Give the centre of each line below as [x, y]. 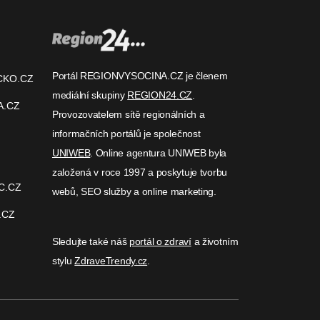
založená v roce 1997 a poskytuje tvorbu [140, 172]
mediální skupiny [90, 95]
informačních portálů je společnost [126, 134]
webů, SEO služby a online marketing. [134, 191]
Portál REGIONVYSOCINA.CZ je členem [140, 76]
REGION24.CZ [160, 95]
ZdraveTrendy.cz [111, 261]
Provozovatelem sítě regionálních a [129, 114]
